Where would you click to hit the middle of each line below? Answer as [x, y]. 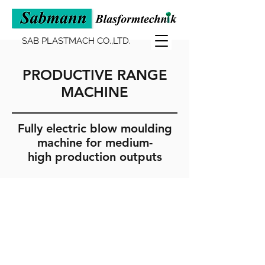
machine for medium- [95, 143]
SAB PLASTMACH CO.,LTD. [76, 41]
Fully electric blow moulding [95, 128]
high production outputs [95, 157]
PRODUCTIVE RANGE [95, 75]
